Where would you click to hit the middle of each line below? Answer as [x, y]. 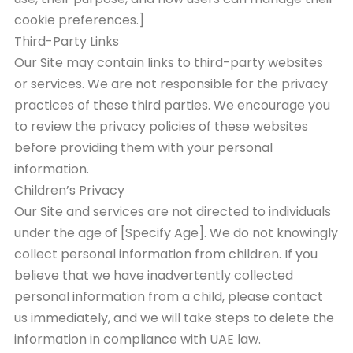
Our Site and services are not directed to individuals [173, 211]
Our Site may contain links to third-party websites [169, 62]
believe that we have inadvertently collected [154, 275]
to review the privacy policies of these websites [161, 126]
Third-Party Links [67, 41]
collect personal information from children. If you [166, 254]
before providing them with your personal [143, 147]
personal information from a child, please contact [169, 296]
